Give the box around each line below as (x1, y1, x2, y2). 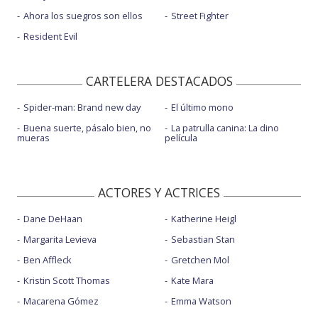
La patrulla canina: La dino (170, 121, 279, 134)
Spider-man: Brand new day (23, 100, 141, 114)
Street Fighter (170, 9, 229, 23)
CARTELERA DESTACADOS (85, 72, 233, 89)
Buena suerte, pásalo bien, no (23, 121, 151, 134)
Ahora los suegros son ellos (23, 9, 143, 23)
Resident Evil (23, 30, 77, 43)
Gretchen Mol (170, 253, 229, 266)
